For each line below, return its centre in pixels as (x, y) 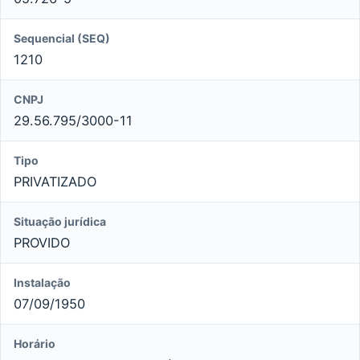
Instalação (42, 282)
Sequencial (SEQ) (62, 38)
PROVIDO (42, 242)
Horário (35, 343)
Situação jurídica (60, 221)
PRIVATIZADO (55, 181)
